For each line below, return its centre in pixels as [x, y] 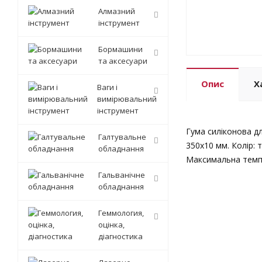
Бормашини [120, 49]
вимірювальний [127, 99]
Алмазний [117, 11]
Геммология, [121, 213]
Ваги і [107, 87]
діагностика [120, 237]
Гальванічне [122, 175]
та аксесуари [123, 61]
